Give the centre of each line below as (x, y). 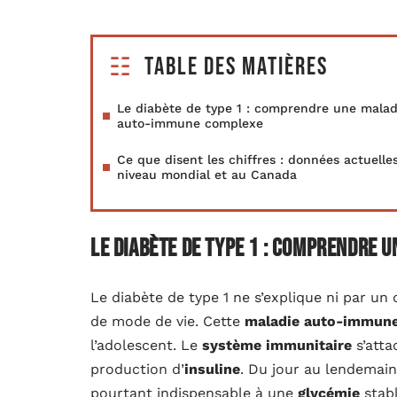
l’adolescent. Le (146, 345)
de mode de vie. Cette (167, 321)
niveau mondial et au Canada (207, 175)
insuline (212, 369)
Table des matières (236, 67)
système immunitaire (277, 345)
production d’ (137, 369)
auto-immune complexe (190, 123)
